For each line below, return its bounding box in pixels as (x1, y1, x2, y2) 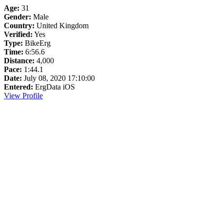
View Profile (4, 91, 43, 100)
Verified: (4, 30, 33, 38)
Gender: (4, 13, 31, 21)
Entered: (4, 83, 33, 91)
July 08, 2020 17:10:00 (22, 74, 95, 82)
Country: (4, 21, 35, 30)
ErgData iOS (33, 83, 75, 91)
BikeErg (23, 39, 51, 47)
